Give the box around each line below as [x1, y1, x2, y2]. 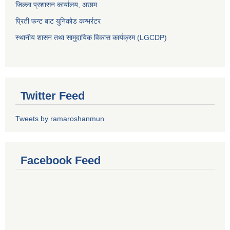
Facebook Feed [21, 154, 101, 167]
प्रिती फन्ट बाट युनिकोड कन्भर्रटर [15, 16, 101, 25]
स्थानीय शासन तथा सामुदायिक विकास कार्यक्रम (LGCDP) [15, 33, 167, 42]
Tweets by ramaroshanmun [15, 114, 104, 123]
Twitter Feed [21, 89, 85, 102]
